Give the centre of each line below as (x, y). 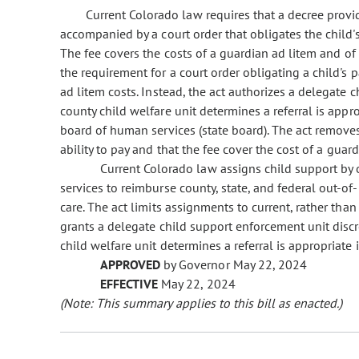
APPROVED (131, 265)
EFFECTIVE (129, 284)
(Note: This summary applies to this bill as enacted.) (202, 303)
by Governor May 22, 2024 (234, 265)
